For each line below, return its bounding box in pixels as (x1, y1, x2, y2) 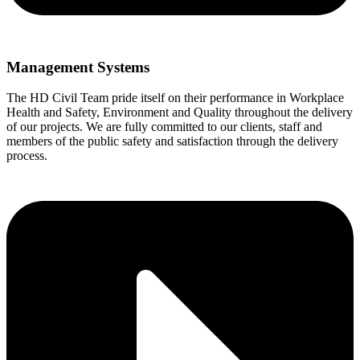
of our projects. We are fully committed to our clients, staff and (6, 120, 322, 134)
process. (6, 149, 47, 163)
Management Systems (6, 58, 149, 76)
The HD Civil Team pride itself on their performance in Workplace (6, 91, 344, 105)
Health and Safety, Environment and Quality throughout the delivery (6, 105, 353, 120)
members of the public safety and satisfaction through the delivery (6, 134, 338, 149)
